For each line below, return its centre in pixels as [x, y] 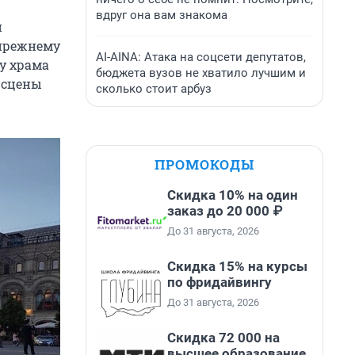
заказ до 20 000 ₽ [225, 211]
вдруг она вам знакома [162, 15]
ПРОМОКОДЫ [204, 164]
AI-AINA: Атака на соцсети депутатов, [201, 57]
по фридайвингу [219, 282]
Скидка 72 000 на [223, 338]
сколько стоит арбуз [154, 89]
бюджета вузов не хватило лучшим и [201, 73]
